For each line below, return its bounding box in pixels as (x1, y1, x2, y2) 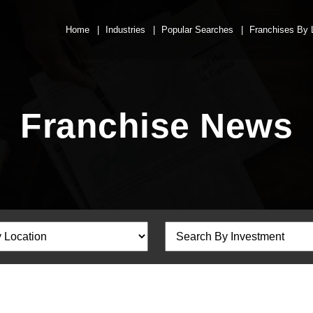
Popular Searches (161, 24, 233, 35)
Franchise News (20, 106, 293, 145)
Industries (105, 24, 145, 35)
